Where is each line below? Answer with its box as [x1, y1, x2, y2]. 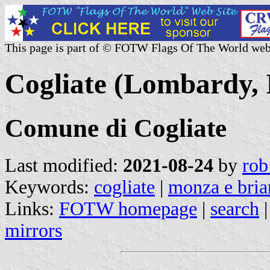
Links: [5, 198, 59, 219]
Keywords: [5, 176, 94, 198]
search [210, 198, 259, 219]
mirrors [5, 219, 62, 241]
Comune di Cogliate [5, 113, 227, 142]
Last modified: [5, 154, 123, 176]
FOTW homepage [59, 198, 197, 219]
